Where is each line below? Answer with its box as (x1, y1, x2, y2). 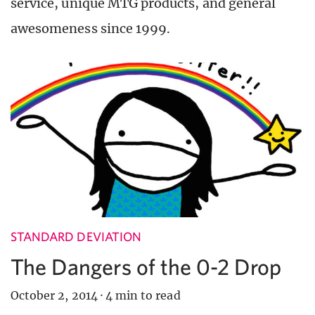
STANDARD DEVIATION (11, 229, 141, 244)
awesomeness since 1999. (11, 20, 171, 37)
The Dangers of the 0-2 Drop (11, 253, 282, 279)
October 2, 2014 (11, 288, 98, 302)
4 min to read (105, 288, 181, 302)
